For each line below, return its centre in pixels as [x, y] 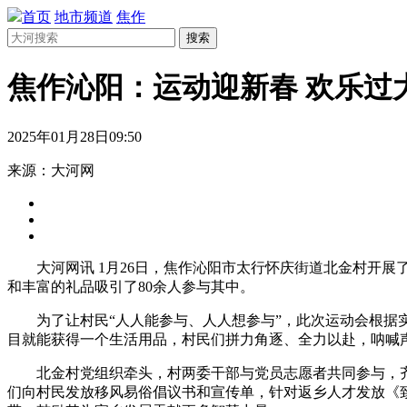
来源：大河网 [51, 170]
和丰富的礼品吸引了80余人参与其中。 [131, 286]
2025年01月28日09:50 [74, 136]
